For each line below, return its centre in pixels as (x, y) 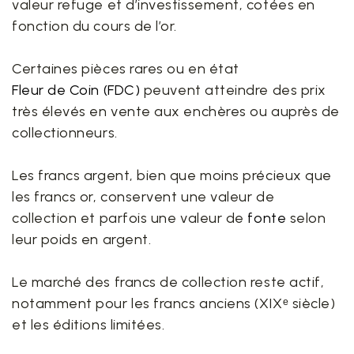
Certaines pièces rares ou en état (126, 69)
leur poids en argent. (82, 239)
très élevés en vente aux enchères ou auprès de (176, 111)
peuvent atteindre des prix (233, 90)
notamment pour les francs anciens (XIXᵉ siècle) (174, 303)
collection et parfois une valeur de (130, 218)
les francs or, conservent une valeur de (143, 197)
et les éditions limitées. (88, 325)
